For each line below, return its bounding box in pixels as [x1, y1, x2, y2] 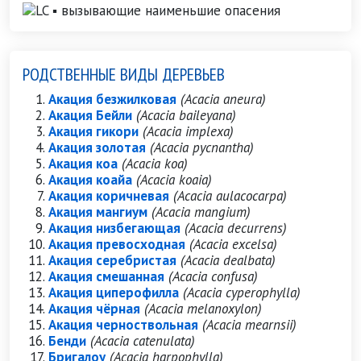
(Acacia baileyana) [136, 106, 236, 124]
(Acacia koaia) [136, 171, 212, 189]
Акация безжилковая [48, 90, 176, 108]
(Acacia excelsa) [189, 235, 277, 253]
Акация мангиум [48, 203, 147, 221]
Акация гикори [48, 122, 139, 140]
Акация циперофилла [48, 284, 179, 301]
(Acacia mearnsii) [202, 316, 297, 334]
